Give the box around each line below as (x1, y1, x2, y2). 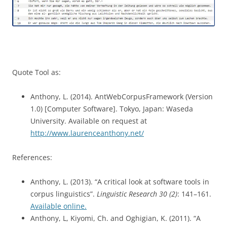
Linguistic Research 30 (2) (97, 188, 177, 199)
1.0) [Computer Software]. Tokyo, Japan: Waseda (30, 103, 193, 113)
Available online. (30, 201, 87, 211)
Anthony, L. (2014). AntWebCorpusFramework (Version (30, 91, 213, 101)
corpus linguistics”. (30, 188, 97, 199)
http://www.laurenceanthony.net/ (30, 128, 144, 138)
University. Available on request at (30, 116, 147, 126)
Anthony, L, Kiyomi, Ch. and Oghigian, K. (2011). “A (30, 213, 201, 223)
